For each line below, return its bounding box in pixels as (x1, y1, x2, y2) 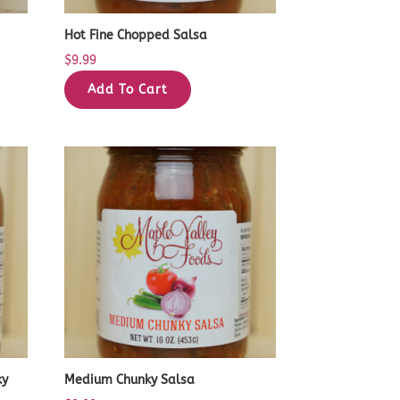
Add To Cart (87, 82, 169, 98)
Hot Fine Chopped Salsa (64, 28, 208, 44)
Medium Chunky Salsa (64, 371, 196, 387)
